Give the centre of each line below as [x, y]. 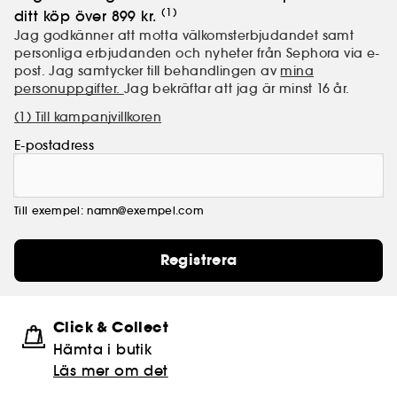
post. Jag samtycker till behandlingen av [148, 71]
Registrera [198, 261]
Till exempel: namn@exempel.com [109, 211]
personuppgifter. [69, 89]
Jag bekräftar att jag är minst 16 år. [237, 89]
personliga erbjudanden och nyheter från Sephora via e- [197, 54]
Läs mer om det [111, 371]
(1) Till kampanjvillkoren [88, 117]
